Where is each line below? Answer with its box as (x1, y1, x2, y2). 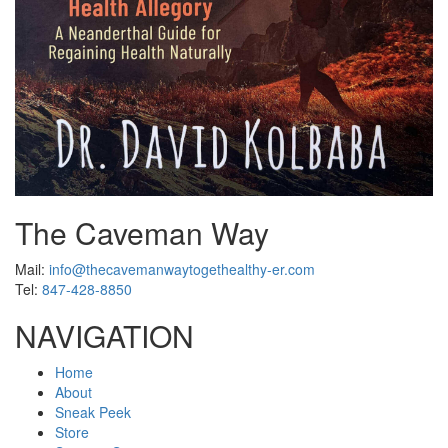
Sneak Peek (55, 402, 131, 423)
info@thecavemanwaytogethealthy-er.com (49, 259, 315, 280)
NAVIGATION (15, 314, 194, 358)
